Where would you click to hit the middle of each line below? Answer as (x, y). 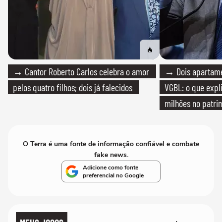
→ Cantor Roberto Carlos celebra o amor (81, 71)
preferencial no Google (113, 175)
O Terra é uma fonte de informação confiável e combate (111, 144)
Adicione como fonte (111, 167)
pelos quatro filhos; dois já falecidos (73, 87)
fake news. (111, 155)
